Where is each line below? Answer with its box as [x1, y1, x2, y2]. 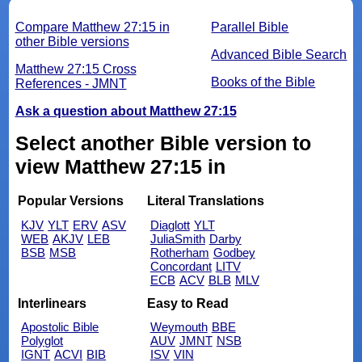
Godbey [213, 246, 255, 260]
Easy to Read [146, 296, 229, 310]
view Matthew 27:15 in [15, 154, 225, 178]
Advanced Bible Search [211, 47, 347, 61]
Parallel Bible [211, 19, 289, 34]
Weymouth [149, 320, 208, 335]
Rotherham [149, 246, 209, 260]
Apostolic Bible [21, 320, 99, 335]
